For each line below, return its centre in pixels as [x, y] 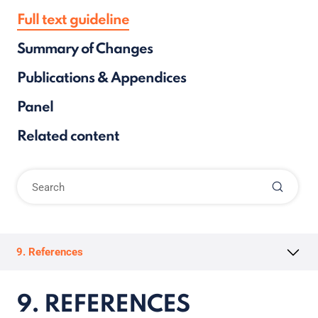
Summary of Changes [85, 50]
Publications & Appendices [102, 79]
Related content [68, 137]
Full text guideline [73, 21]
